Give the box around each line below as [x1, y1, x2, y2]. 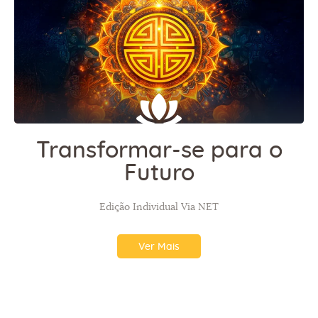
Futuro [124, 162, 194, 185]
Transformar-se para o [35, 139, 283, 163]
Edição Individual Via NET [99, 202, 219, 212]
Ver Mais [138, 241, 180, 252]
